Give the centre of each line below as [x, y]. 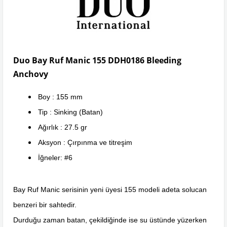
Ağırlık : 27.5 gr [63, 127]
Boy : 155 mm [60, 97]
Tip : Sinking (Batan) [70, 112]
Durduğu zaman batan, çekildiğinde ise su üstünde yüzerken [110, 220]
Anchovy [31, 74]
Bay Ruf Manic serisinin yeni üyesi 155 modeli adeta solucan [110, 189]
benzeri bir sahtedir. [45, 204]
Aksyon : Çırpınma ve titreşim [85, 142]
